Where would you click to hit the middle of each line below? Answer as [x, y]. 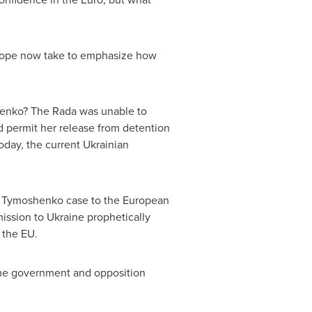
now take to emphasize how [87, 55]
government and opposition [77, 272]
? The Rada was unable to [85, 111]
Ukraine [65, 217]
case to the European [116, 200]
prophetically [117, 217]
